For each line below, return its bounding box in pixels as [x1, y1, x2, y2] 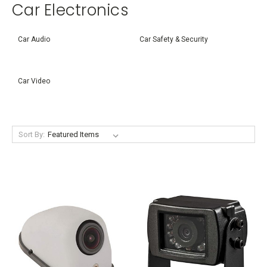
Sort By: [18, 130, 45, 139]
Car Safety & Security [139, 35, 208, 44]
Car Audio [18, 35, 50, 44]
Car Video [18, 76, 50, 85]
